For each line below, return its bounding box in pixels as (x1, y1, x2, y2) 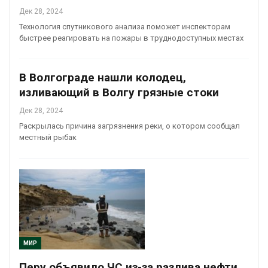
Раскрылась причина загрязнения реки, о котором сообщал (19, 121, 240, 130)
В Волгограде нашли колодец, (19, 70, 186, 84)
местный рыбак (19, 132, 77, 142)
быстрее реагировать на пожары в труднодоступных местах (19, 33, 243, 42)
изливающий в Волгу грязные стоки (19, 85, 219, 99)
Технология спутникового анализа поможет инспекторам (19, 22, 230, 31)
